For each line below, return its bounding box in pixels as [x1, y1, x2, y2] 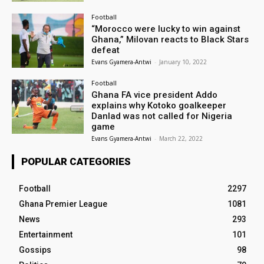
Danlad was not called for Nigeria [91, 110, 233, 121]
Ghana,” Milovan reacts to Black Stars [91, 34, 249, 45]
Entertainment [19, 229, 72, 239]
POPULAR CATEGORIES [21, 155, 131, 167]
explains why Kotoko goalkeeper [91, 100, 227, 111]
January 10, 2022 [159, 58, 207, 67]
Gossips [19, 245, 51, 255]
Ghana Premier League [19, 199, 107, 209]
